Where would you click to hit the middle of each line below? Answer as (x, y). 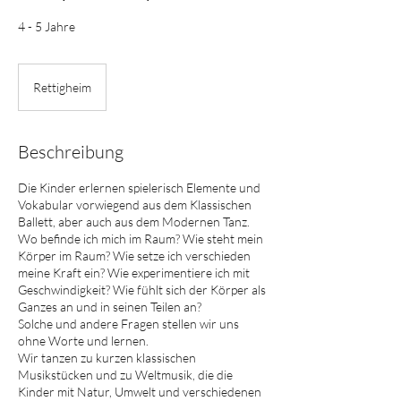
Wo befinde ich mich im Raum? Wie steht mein (141, 239)
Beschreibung (71, 152)
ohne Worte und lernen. (83, 341)
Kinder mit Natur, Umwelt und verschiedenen (140, 392)
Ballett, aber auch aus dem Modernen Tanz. (134, 222)
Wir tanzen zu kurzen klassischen (107, 358)
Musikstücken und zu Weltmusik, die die (125, 375)
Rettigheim (62, 87)
